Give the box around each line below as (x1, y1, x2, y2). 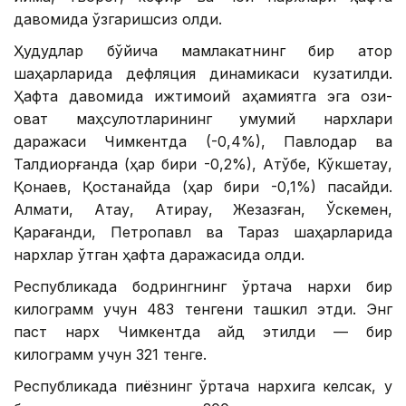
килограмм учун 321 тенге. (14, 345, 207, 364)
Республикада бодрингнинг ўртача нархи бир (14, 277, 392, 296)
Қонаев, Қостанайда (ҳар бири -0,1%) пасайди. (14, 178, 392, 197)
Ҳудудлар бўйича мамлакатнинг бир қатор (14, 42, 392, 61)
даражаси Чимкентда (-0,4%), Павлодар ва (14, 132, 392, 151)
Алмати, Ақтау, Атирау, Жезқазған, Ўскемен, (14, 200, 392, 219)
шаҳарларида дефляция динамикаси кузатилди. (14, 64, 392, 83)
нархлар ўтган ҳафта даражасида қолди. (14, 246, 304, 265)
